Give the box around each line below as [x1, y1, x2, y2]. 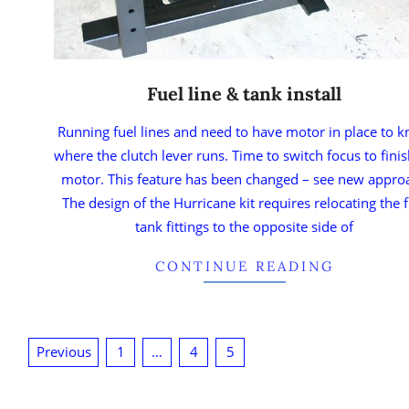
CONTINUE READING [154, 257, 334, 275]
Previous [36, 342, 91, 362]
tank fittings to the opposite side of [135, 216, 354, 236]
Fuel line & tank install [147, 81, 342, 105]
